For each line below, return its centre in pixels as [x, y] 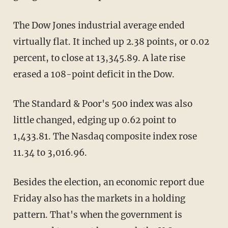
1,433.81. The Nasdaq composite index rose [105, 136]
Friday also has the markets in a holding [99, 198]
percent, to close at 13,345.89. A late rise [99, 58]
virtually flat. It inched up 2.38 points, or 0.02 [111, 41]
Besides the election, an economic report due [108, 182]
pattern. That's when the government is [97, 215]
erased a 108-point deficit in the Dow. [94, 74]
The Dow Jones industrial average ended [99, 25]
